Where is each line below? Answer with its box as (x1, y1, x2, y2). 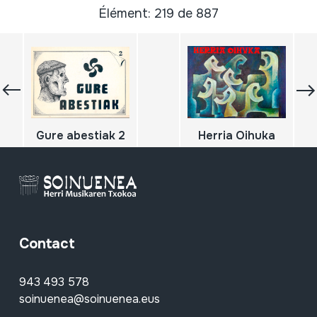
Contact (18, 235, 75, 253)
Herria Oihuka (197, 128, 275, 144)
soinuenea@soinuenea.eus (18, 292, 160, 307)
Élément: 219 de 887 (98, 6, 219, 22)
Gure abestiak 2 (35, 128, 125, 144)
